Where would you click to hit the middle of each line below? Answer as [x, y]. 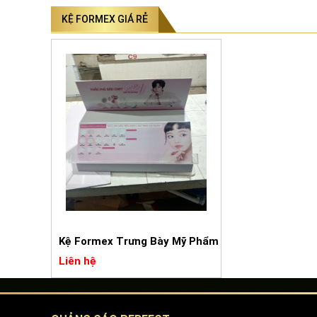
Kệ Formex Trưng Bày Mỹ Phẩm [139, 241]
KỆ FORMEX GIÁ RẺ [105, 19]
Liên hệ [77, 261]
